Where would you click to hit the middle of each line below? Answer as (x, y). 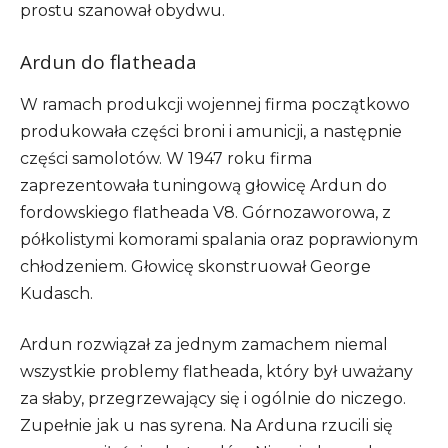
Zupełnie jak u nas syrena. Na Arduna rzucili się (206, 425)
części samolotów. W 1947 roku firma (166, 158)
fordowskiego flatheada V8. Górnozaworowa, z (205, 212)
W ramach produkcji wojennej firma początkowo (215, 104)
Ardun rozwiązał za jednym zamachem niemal (204, 344)
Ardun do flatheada (108, 61)
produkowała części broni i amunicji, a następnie (211, 131)
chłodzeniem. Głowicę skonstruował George (195, 266)
